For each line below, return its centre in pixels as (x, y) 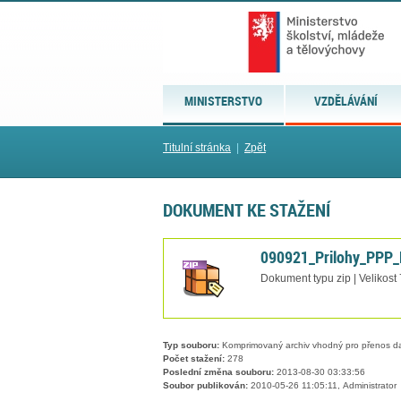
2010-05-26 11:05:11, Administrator (322, 386)
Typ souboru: (191, 346)
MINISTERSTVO (224, 101)
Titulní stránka (197, 148)
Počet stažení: (194, 359)
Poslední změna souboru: (218, 372)
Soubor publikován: (205, 386)
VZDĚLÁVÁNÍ (346, 101)
